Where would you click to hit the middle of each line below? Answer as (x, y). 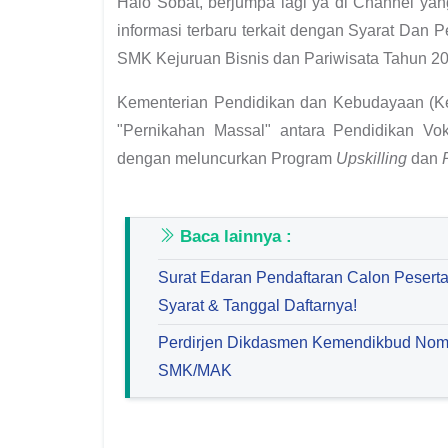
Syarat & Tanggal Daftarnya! (257, 305)
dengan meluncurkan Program (226, 158)
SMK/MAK (195, 370)
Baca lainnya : (233, 236)
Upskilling (371, 158)
